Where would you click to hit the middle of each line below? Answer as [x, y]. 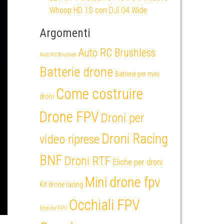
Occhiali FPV [104, 205]
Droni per [122, 118]
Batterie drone [76, 72]
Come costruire [99, 94]
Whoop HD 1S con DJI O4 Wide [98, 10]
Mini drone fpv [122, 182]
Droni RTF [87, 161]
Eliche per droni [137, 162]
